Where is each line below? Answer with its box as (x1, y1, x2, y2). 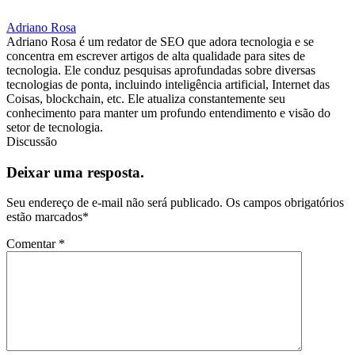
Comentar (6, 237, 59, 251)
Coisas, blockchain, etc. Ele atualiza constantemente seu (6, 92, 285, 106)
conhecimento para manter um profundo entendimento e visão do (6, 106, 330, 120)
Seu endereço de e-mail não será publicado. (6, 196, 223, 210)
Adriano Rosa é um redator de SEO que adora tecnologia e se (6, 35, 314, 49)
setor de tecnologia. (6, 120, 103, 135)
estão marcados (6, 210, 82, 224)
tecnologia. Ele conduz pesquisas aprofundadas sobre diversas (6, 63, 315, 78)
